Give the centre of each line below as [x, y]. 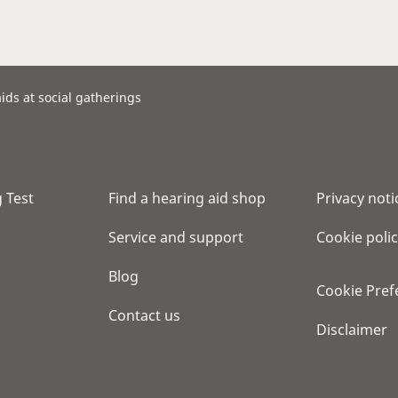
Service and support [176, 237]
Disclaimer [352, 330]
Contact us [144, 315]
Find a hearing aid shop [187, 198]
